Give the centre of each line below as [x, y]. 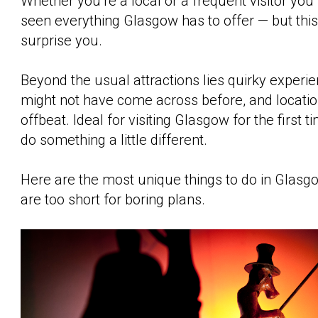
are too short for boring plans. [113, 199]
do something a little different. [114, 140]
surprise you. [63, 40]
